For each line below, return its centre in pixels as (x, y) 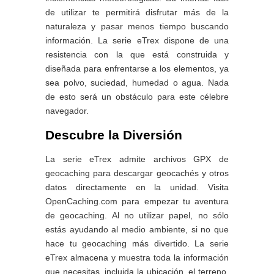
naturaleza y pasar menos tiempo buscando (137, 27)
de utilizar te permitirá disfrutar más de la (137, 13)
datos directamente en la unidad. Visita (137, 187)
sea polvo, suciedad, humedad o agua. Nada (137, 83)
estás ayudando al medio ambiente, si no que (137, 230)
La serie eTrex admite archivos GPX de (137, 159)
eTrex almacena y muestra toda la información (137, 258)
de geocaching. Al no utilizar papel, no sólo (137, 216)
